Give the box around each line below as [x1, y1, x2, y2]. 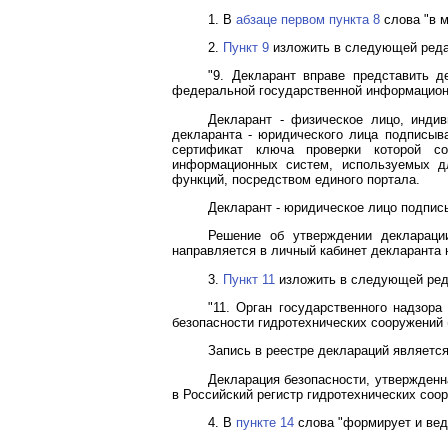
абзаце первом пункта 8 [236, 11, 380, 27]
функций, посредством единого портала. [172, 171, 420, 187]
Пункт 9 [223, 40, 269, 56]
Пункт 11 [223, 271, 275, 287]
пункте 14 [236, 415, 294, 431]
